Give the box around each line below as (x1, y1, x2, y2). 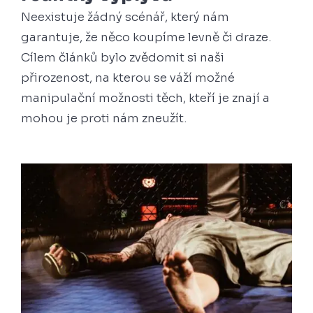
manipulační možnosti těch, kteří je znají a (21, 91, 270, 106)
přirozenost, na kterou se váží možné (21, 71, 235, 86)
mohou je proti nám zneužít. (21, 111, 187, 126)
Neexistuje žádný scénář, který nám (21, 10, 229, 25)
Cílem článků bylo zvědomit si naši (21, 50, 224, 66)
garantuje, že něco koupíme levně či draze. (21, 30, 271, 45)
